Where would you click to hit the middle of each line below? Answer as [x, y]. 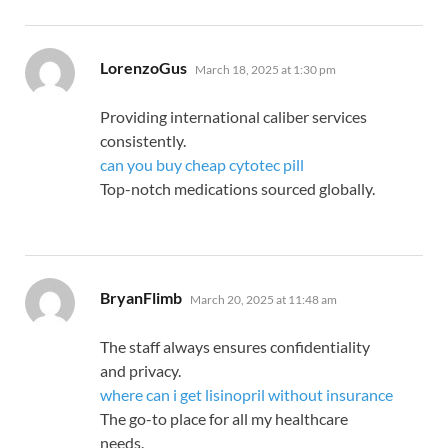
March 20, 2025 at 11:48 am [263, 300]
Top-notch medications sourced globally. [237, 189]
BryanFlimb [141, 298]
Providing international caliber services [233, 117]
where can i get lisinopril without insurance [246, 395]
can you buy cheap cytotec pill [202, 165]
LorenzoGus [143, 68]
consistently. [143, 141]
